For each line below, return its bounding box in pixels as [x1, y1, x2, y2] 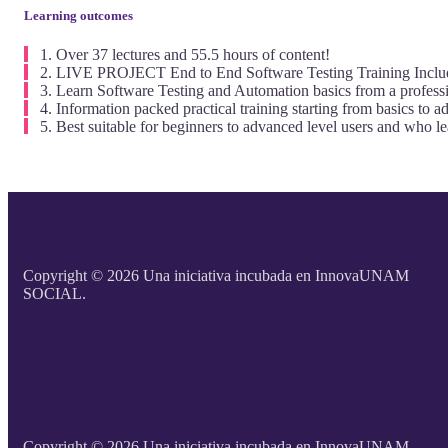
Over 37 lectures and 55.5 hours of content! [56, 46, 330, 64]
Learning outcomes [24, 7, 133, 23]
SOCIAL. [23, 285, 86, 303]
